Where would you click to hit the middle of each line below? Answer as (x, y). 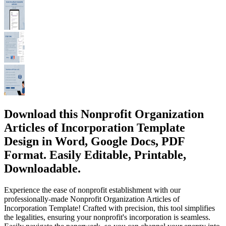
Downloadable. (42, 168)
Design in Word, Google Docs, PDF (94, 141)
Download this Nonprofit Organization (104, 114)
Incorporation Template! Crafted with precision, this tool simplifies (109, 208)
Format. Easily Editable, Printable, (95, 155)
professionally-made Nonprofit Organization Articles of (92, 199)
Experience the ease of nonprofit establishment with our (92, 190)
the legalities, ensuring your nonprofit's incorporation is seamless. (107, 217)
